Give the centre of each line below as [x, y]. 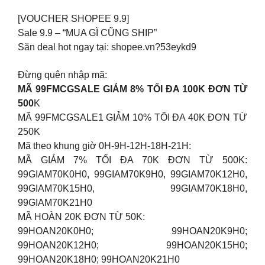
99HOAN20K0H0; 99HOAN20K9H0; [132, 231]
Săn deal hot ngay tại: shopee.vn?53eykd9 [107, 47]
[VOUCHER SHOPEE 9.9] [73, 19]
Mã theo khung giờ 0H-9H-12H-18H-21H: [104, 146]
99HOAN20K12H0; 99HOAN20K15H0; [132, 245]
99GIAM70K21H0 [55, 202]
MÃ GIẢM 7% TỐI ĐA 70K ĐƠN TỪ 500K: [132, 160]
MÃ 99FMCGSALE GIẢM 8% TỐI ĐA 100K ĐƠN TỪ [132, 89]
